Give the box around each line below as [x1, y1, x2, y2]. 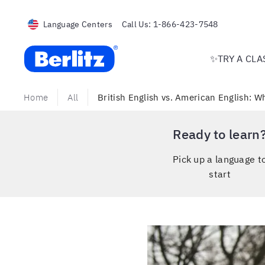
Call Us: [121, 18, 151, 30]
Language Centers [43, 18, 112, 30]
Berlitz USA [23, 46, 72, 57]
